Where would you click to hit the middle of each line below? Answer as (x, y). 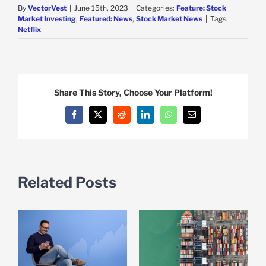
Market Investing (47, 18)
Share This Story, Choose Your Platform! (133, 93)
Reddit (132, 118)
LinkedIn (160, 118)
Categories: (156, 8)
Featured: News (106, 18)
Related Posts (67, 183)
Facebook (89, 118)
